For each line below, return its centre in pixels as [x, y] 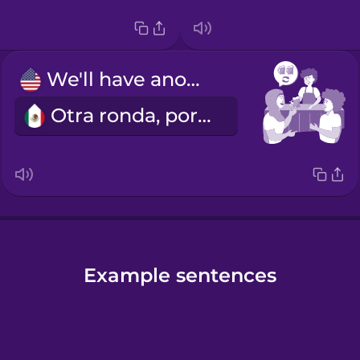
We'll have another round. [194, 80]
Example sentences [180, 275]
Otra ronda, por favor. [205, 116]
